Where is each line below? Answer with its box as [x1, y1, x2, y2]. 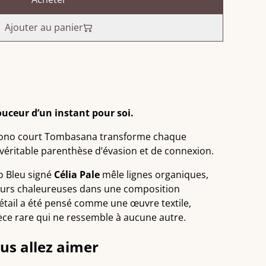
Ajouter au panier [5, 21, 83, 34]
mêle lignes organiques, [100, 168, 208, 181]
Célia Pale [54, 168, 100, 181]
